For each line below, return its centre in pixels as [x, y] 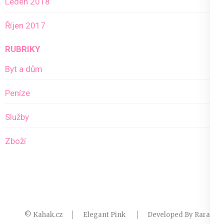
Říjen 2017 [25, 26]
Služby [17, 117]
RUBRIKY [22, 49]
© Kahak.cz [43, 215]
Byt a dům [24, 69]
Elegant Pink [105, 215]
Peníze [17, 93]
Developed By [171, 215]
